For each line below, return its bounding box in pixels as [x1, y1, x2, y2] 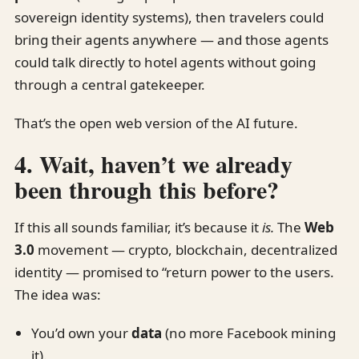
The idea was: [14, 284, 101, 304]
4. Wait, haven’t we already [14, 145, 292, 181]
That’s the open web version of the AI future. [14, 113, 298, 132]
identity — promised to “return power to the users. [14, 262, 334, 281]
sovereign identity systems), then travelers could [14, 7, 324, 26]
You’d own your [30, 323, 131, 342]
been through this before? [14, 171, 279, 207]
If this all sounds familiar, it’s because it [14, 217, 262, 236]
